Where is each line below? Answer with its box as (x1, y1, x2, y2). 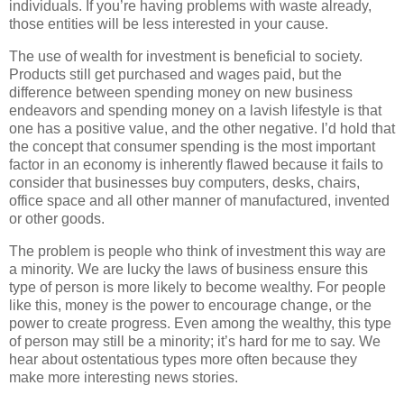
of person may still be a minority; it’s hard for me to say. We (9, 333, 381, 349)
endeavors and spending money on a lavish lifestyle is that (9, 103, 381, 119)
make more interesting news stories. (9, 369, 238, 385)
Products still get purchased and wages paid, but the (9, 67, 342, 83)
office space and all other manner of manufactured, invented (9, 193, 390, 209)
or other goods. (9, 211, 105, 227)
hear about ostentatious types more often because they (9, 351, 357, 367)
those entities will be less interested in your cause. (9, 16, 328, 32)
